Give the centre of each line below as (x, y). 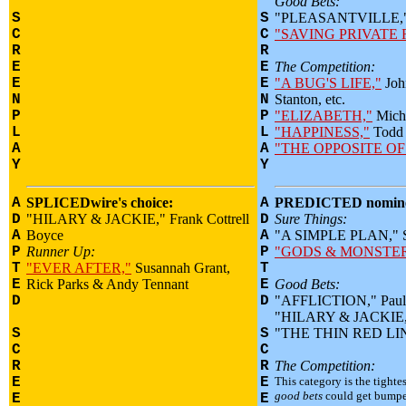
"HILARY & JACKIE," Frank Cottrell (138, 219)
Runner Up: (61, 251)
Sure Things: (311, 219)
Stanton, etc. (310, 99)
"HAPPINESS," (322, 132)
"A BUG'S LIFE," (328, 83)
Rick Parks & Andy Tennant (107, 284)
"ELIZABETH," (324, 116)
